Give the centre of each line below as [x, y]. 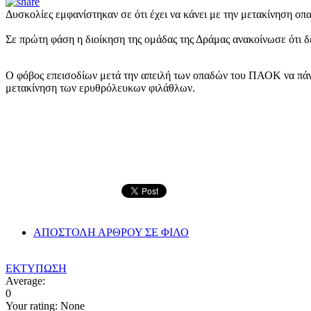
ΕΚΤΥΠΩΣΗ [36, 268]
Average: [25, 280]
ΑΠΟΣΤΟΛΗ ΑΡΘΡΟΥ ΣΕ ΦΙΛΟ [111, 232]
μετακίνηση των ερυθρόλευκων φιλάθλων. [100, 87]
